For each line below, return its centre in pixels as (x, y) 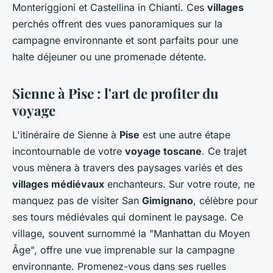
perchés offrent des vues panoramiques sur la (117, 24)
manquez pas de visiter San (77, 201)
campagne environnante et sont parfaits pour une (125, 41)
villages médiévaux (58, 184)
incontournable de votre (69, 151)
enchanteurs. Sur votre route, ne (179, 184)
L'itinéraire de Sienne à (66, 135)
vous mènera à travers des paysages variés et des (127, 168)
